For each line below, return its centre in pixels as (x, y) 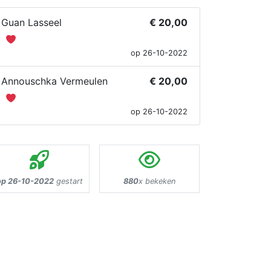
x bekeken (157, 181)
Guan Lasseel (31, 22)
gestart (68, 181)
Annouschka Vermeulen (54, 81)
